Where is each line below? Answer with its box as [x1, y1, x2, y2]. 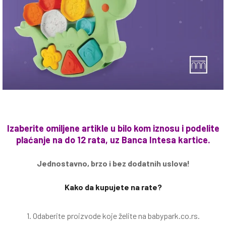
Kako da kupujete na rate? [64, 182, 162, 192]
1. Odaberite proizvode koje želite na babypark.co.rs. [26, 211, 200, 220]
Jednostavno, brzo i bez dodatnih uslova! [36, 158, 190, 168]
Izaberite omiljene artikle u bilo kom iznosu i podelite [7, 123, 219, 134]
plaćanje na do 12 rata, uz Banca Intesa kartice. [16, 134, 210, 145]
